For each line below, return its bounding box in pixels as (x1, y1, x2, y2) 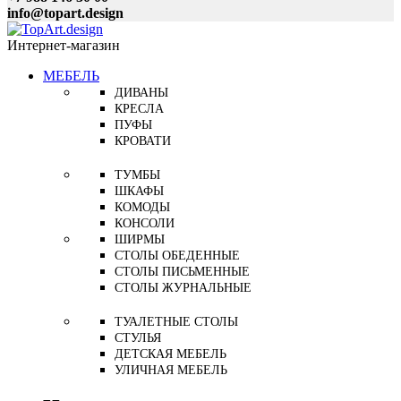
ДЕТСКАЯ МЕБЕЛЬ (115, 347, 226, 361)
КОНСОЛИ (115, 217, 175, 230)
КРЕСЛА (115, 102, 164, 115)
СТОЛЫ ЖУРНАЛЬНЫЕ (115, 281, 252, 294)
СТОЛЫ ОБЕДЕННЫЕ (115, 249, 240, 262)
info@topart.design (7, 5, 124, 21)
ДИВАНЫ (115, 86, 168, 99)
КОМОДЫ (115, 200, 170, 214)
